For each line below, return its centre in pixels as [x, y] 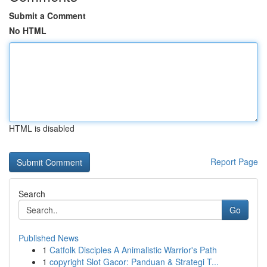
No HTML [28, 30]
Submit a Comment [47, 15]
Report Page [234, 162]
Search [32, 194]
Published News [49, 238]
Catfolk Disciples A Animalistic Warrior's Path [133, 250]
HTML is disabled [42, 128]
